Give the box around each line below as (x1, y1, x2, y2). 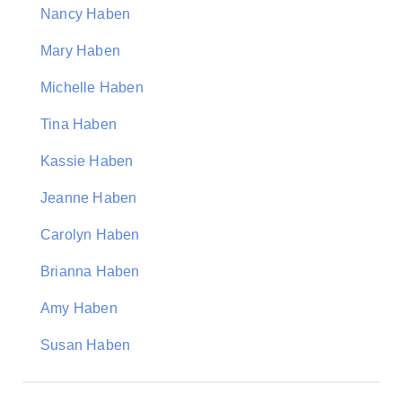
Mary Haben (40, 43, 120, 58)
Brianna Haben (40, 264, 140, 279)
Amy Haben (40, 301, 118, 316)
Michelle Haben (40, 80, 144, 95)
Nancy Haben (40, 6, 131, 22)
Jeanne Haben (40, 190, 137, 205)
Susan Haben (40, 337, 131, 353)
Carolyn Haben (40, 227, 140, 242)
